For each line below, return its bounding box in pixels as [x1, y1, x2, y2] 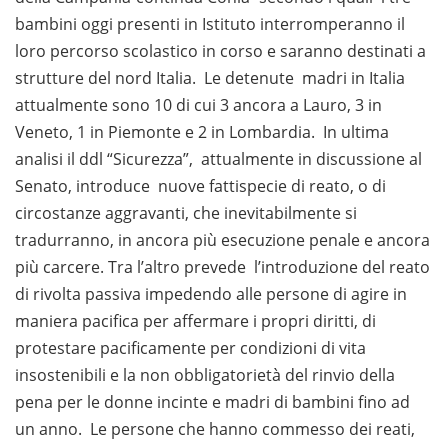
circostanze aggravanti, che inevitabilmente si [15, 202, 357, 225]
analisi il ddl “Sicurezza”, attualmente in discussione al [15, 148, 422, 171]
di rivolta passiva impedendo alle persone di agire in [15, 283, 407, 306]
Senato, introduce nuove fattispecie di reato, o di [15, 175, 386, 198]
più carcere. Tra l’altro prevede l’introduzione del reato [15, 256, 430, 279]
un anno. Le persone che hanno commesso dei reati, [15, 418, 415, 441]
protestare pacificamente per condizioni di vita [15, 337, 366, 360]
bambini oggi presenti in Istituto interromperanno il [15, 13, 405, 36]
